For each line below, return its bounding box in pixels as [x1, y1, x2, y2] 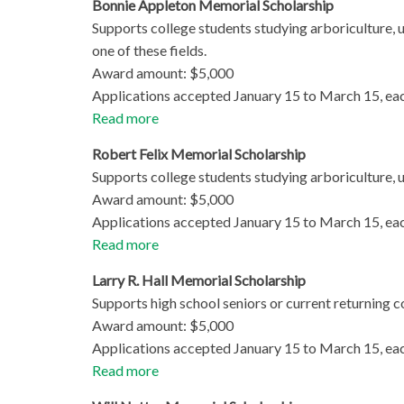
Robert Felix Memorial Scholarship [92, 145, 306, 163]
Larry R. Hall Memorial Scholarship [92, 271, 306, 289]
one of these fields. [92, 41, 207, 60]
